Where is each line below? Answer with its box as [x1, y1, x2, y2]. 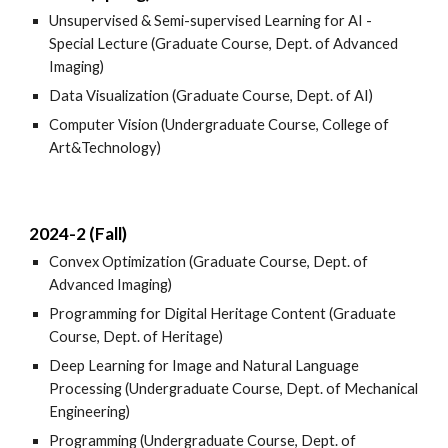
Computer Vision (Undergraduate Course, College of [49, 116, 390, 133]
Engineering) [49, 403, 131, 420]
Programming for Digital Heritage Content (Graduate [49, 305, 397, 322]
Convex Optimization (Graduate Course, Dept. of [49, 253, 369, 270]
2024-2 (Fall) [29, 223, 128, 244]
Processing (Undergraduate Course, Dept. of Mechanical [49, 380, 419, 397]
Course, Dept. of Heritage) [49, 328, 224, 345]
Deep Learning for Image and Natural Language [49, 357, 360, 374]
